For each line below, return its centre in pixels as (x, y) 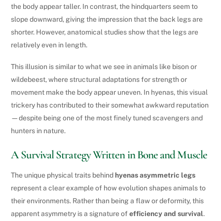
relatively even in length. (49, 45)
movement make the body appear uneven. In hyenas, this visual (110, 92)
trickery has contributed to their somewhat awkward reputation (110, 105)
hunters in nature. (38, 131)
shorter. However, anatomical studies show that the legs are (105, 32)
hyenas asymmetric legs (155, 175)
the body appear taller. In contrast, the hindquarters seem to (105, 7)
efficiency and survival (166, 214)
